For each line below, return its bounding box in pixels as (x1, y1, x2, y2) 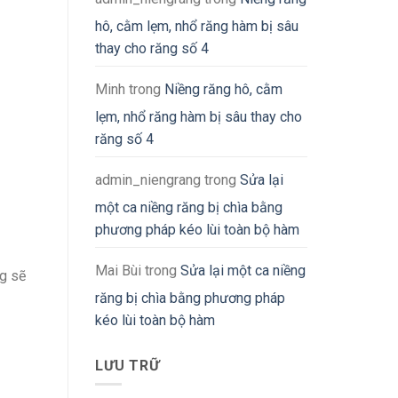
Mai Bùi (95, 262, 141, 280)
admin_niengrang (95, 171, 201, 189)
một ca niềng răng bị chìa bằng (95, 199, 283, 217)
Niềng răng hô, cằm (164, 81, 283, 99)
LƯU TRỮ (95, 357, 160, 375)
